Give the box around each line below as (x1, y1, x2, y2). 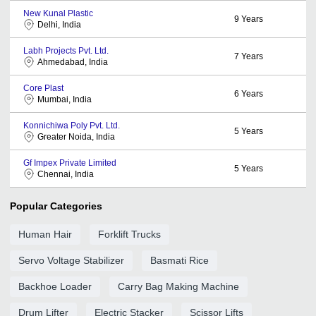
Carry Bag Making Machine (118, 280, 239, 292)
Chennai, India (37, 169, 94, 179)
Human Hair (18, 228, 72, 240)
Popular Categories (10, 200, 102, 212)
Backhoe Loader (18, 280, 92, 292)
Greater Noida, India (37, 131, 115, 142)
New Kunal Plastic (23, 8, 93, 18)
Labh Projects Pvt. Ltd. (23, 45, 109, 56)
